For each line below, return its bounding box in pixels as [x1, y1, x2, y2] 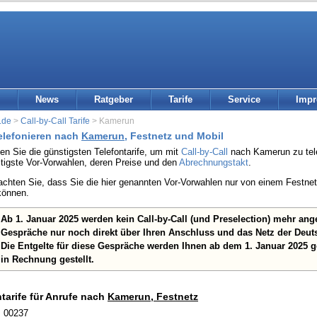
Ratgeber [94, 94, 133, 105]
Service [228, 94, 260, 105]
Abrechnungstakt [179, 156, 248, 168]
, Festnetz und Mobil [125, 129, 224, 142]
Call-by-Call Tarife [21, 115, 90, 125]
